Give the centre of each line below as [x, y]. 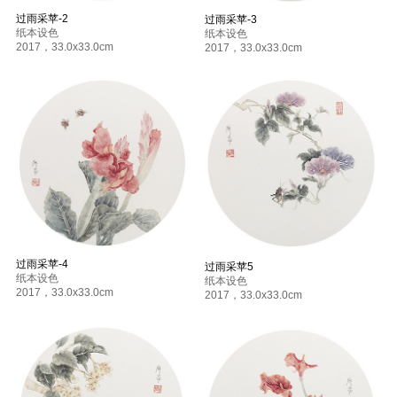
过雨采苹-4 [42, 265]
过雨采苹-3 [231, 20]
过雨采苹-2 [42, 19]
